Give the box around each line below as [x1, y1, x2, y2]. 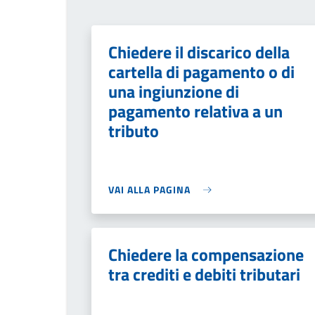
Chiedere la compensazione [108, 242, 304, 267]
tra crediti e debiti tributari [108, 262, 300, 287]
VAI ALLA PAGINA [108, 182, 191, 197]
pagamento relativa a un [108, 98, 283, 124]
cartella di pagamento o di [108, 59, 295, 84]
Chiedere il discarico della [108, 39, 290, 65]
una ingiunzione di [108, 79, 239, 104]
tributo [108, 118, 159, 143]
